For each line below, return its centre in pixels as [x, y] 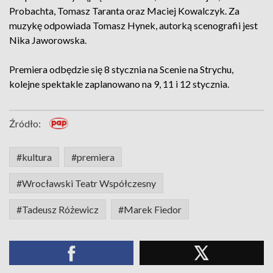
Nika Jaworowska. [48, 40]
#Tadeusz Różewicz [58, 209]
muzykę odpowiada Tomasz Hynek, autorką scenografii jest [133, 25]
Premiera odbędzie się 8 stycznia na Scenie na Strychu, [121, 69]
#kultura [34, 157]
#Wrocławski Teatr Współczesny [86, 183]
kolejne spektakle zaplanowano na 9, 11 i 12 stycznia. [119, 84]
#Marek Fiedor [150, 209]
